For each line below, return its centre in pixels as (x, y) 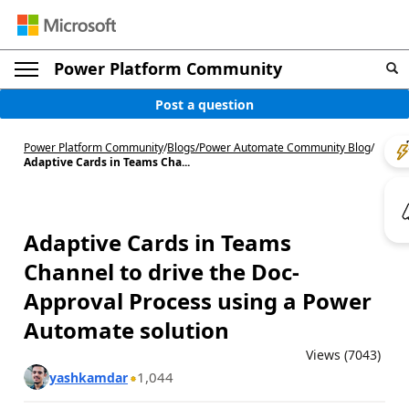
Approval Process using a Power (198, 301)
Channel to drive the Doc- (162, 272)
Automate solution (126, 330)
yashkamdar (89, 377)
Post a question (204, 104)
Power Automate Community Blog (285, 147)
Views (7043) (343, 355)
